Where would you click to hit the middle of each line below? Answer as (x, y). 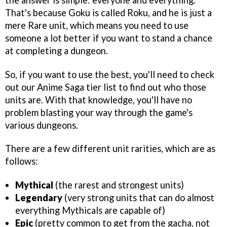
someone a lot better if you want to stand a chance (109, 38)
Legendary (39, 198)
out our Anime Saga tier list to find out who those (106, 87)
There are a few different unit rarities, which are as (110, 149)
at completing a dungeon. (56, 50)
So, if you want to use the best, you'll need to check (110, 74)
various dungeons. (43, 125)
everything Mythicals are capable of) (90, 211)
